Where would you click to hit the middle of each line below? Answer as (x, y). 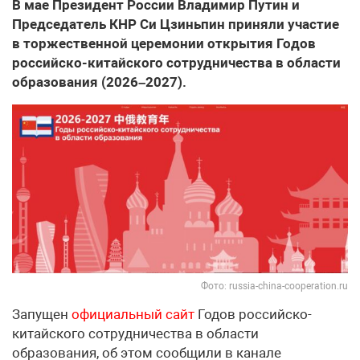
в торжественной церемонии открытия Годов (164, 44)
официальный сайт (133, 315)
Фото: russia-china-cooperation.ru (274, 286)
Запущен (42, 315)
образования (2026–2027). (99, 82)
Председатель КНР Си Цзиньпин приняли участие (176, 25)
